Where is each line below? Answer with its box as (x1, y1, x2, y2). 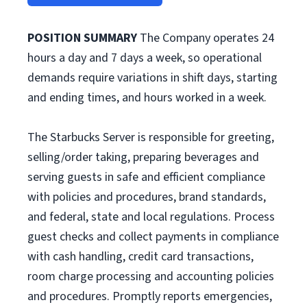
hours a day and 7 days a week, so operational (27, 49, 262, 66)
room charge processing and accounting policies (27, 268, 274, 285)
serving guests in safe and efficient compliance (27, 169, 265, 186)
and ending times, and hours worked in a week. (27, 89, 267, 106)
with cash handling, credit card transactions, (27, 248, 254, 265)
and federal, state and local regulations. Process (27, 208, 275, 225)
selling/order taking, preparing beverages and (27, 149, 259, 166)
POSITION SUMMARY (27, 29, 140, 47)
